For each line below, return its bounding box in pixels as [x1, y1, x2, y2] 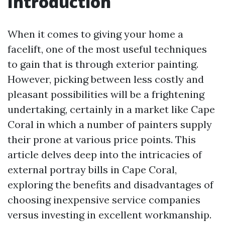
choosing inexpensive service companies [8, 193, 200, 206]
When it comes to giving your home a [8, 28, 183, 40]
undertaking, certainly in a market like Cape [8, 103, 215, 116]
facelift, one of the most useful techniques [8, 43, 207, 55]
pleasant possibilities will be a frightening [8, 88, 204, 100]
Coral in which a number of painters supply [8, 118, 212, 131]
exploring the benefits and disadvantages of [8, 178, 213, 191]
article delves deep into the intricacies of [8, 148, 202, 161]
